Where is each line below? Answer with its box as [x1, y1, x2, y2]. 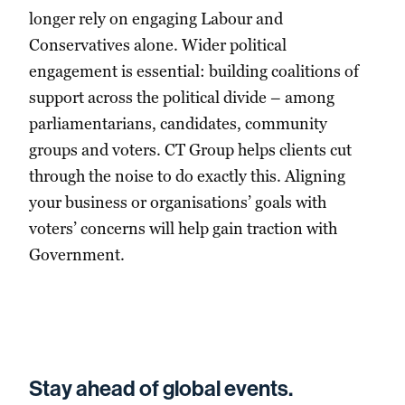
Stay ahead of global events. [29, 374, 293, 402]
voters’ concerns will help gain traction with [29, 218, 337, 240]
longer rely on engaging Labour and [29, 8, 283, 30]
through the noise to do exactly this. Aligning [29, 165, 345, 187]
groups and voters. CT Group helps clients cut [29, 139, 352, 161]
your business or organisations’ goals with [29, 192, 326, 213]
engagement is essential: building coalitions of [29, 61, 359, 82]
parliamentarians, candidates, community [29, 113, 327, 135]
